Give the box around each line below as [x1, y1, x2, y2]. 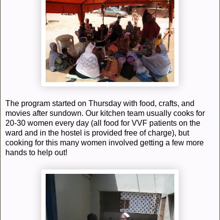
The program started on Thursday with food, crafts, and [5, 99, 194, 108]
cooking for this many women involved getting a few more [5, 138, 204, 147]
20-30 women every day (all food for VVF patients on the [5, 118, 200, 127]
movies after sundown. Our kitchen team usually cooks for [5, 109, 205, 117]
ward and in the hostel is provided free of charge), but [5, 128, 189, 137]
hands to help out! [5, 148, 67, 157]
